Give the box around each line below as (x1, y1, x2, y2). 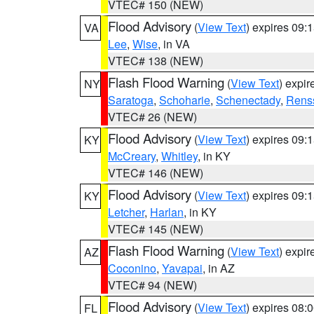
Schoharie (159, 92, 210, 108)
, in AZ (203, 260, 235, 276)
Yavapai (162, 260, 203, 276)
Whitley (161, 148, 198, 164)
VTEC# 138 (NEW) (108, 53, 203, 69)
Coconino (108, 260, 156, 276)
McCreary (108, 148, 156, 164)
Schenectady (216, 92, 280, 108)
